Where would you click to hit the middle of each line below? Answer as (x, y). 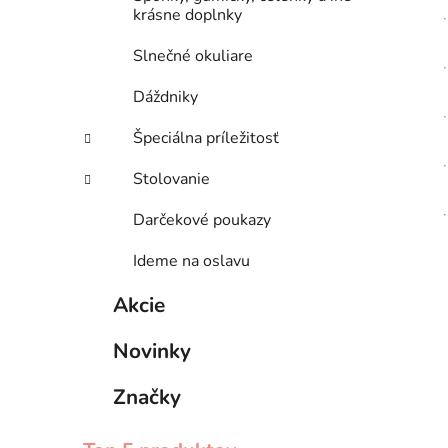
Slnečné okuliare (193, 56)
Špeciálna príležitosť (206, 138)
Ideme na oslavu (191, 261)
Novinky (152, 351)
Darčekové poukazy (202, 220)
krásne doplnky (187, 15)
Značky (147, 397)
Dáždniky (165, 97)
